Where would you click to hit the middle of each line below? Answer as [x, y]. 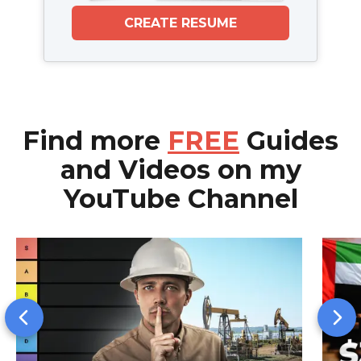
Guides [289, 140]
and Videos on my [180, 169]
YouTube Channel [180, 198]
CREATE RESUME [180, 23]
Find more [95, 140]
